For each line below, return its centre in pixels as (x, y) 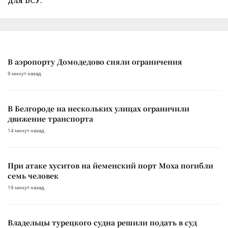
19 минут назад (26, 188)
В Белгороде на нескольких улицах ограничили (98, 109)
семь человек (33, 176)
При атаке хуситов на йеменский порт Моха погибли (110, 166)
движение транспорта (50, 119)
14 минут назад (26, 131)
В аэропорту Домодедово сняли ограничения (95, 62)
